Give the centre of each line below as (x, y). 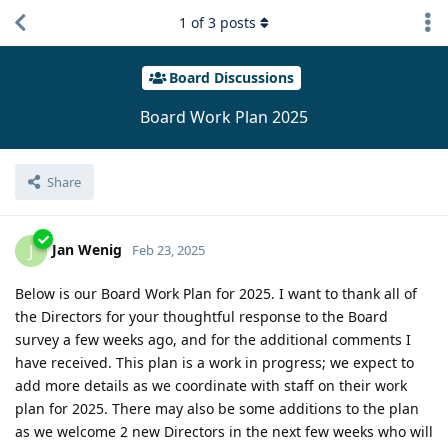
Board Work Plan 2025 (224, 116)
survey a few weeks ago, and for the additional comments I (213, 339)
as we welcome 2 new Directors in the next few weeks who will (224, 431)
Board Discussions (231, 78)
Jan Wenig (87, 249)
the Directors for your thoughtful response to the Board (201, 316)
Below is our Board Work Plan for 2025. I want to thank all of (216, 293)
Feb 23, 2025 (168, 249)
